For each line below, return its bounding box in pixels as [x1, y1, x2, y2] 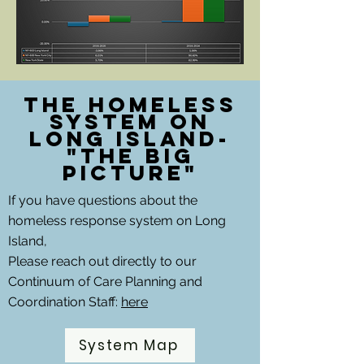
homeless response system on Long [8, 213, 226, 228]
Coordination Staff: [8, 294, 121, 310]
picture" [62, 159, 198, 186]
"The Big [66, 142, 194, 169]
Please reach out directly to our [8, 253, 197, 269]
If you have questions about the [8, 193, 197, 208]
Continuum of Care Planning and [8, 274, 202, 289]
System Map [78, 336, 179, 355]
